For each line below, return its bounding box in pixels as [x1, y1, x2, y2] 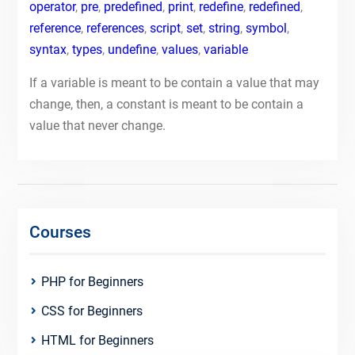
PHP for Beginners [40, 274, 143, 289]
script [149, 21, 181, 36]
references [86, 21, 144, 36]
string [208, 21, 240, 36]
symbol [245, 21, 287, 36]
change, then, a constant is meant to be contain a [29, 97, 303, 112]
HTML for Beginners [40, 333, 154, 348]
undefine [107, 42, 156, 57]
